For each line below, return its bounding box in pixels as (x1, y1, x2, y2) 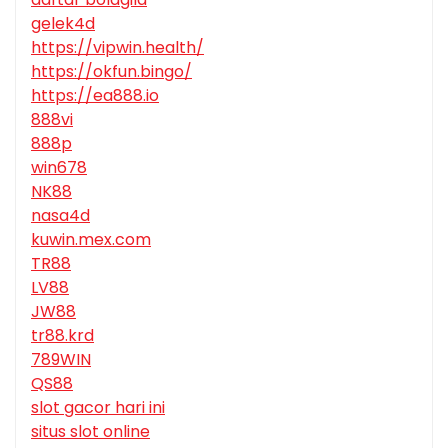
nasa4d (31, 204, 90, 228)
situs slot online (31, 420, 150, 444)
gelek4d (31, 12, 95, 36)
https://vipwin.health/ (31, 36, 204, 60)
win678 (31, 156, 87, 180)
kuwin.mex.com (31, 228, 151, 252)
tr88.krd (31, 324, 94, 348)
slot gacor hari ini (31, 396, 165, 420)
